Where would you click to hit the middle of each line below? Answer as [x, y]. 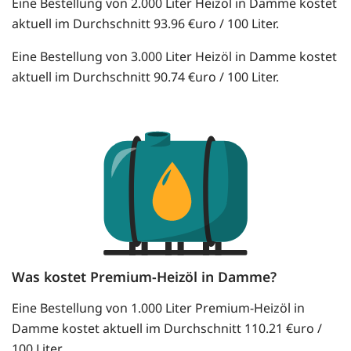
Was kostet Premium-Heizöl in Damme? [144, 277]
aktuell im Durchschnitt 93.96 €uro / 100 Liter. [145, 24]
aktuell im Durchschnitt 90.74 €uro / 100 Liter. [145, 77]
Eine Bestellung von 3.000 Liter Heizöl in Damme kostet [174, 57]
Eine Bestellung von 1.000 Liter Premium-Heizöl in [158, 308]
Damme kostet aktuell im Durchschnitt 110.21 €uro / [167, 329]
